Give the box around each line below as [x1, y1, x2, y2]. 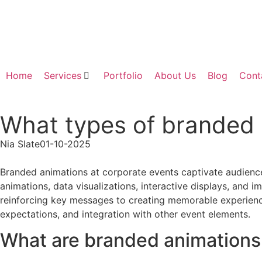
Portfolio [104, 70, 143, 81]
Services [44, 70, 81, 81]
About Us [154, 70, 196, 81]
